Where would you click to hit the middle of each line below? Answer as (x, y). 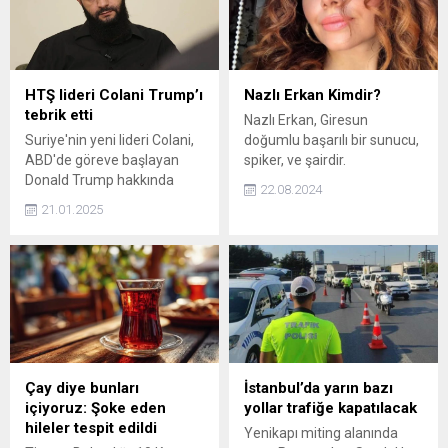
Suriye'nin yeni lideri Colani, (109, 140)
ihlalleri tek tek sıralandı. (99, 27)
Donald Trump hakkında (99, 180)
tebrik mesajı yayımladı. (98, 200)
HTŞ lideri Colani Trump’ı (114, 95)
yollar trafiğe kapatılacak (330, 407)
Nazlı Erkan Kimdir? (312, 95)
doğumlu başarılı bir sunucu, (331, 140)
